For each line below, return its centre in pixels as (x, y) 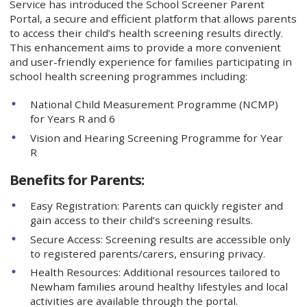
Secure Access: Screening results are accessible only (161, 239)
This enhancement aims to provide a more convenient (145, 48)
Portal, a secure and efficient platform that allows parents (153, 19)
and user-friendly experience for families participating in (150, 62)
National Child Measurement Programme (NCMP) (155, 105)
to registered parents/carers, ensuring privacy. (149, 253)
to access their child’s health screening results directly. (146, 33)
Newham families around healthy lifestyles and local (159, 287)
